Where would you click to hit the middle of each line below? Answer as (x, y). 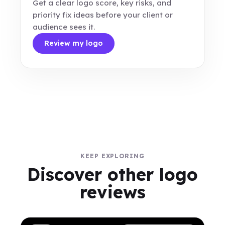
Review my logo (74, 43)
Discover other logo (113, 175)
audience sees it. (64, 27)
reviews (113, 192)
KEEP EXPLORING (113, 156)
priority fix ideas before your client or (103, 15)
